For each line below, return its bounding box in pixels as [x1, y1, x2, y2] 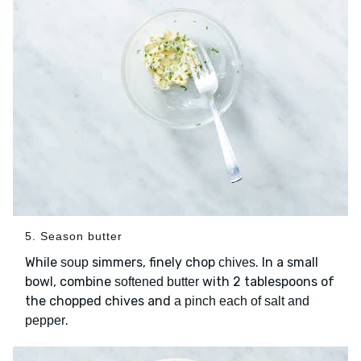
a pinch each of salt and [174, 294, 309, 309]
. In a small [255, 255, 318, 271]
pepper [25, 313, 65, 328]
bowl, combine [25, 274, 114, 290]
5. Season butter [25, 230, 122, 243]
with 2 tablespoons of [199, 274, 334, 290]
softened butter [114, 275, 199, 289]
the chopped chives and [25, 293, 174, 309]
